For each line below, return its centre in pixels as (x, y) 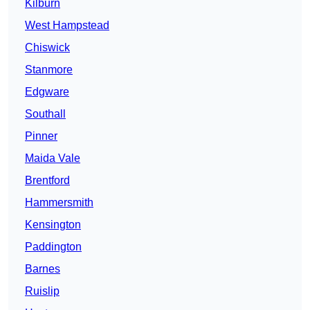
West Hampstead (67, 26)
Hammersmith (59, 203)
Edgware (47, 92)
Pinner (41, 136)
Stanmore (49, 70)
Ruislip (42, 291)
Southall (45, 114)
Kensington (53, 225)
